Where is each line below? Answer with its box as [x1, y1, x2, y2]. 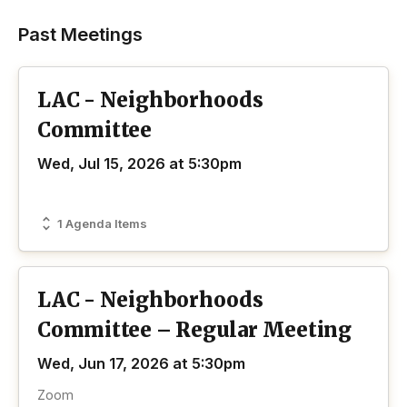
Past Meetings [18, 23, 143, 46]
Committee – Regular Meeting [37, 317, 352, 343]
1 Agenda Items [57, 215, 147, 231]
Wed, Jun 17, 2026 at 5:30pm [37, 354, 245, 373]
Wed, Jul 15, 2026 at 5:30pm [37, 154, 242, 174]
